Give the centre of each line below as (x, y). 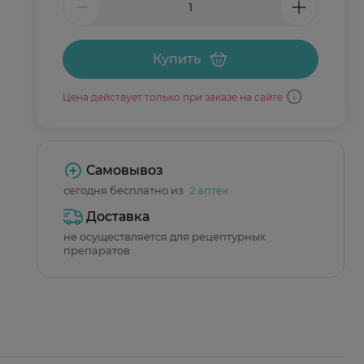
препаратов (97, 250)
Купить (177, 59)
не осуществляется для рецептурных (165, 236)
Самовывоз (125, 170)
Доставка (118, 217)
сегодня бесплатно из (125, 190)
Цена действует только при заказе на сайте (173, 97)
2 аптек (209, 190)
